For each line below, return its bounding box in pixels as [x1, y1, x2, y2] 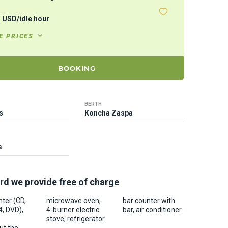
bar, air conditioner [123, 206, 182, 214]
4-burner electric [46, 206, 99, 214]
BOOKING [58, 64, 96, 72]
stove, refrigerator [46, 215, 105, 223]
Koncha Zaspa [84, 109, 133, 117]
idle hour [19, 15, 49, 23]
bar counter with [123, 196, 175, 205]
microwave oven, [46, 196, 101, 205]
